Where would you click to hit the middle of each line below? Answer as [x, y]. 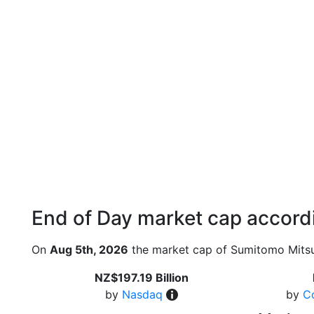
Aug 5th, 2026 [89, 250]
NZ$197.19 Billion [141, 278]
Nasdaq [142, 294]
